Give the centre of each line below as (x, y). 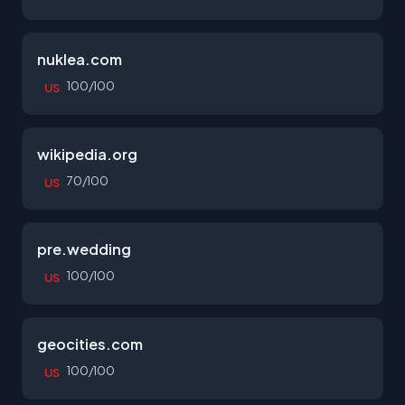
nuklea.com (80, 59)
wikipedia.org (87, 154)
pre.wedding (84, 249)
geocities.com (90, 344)
